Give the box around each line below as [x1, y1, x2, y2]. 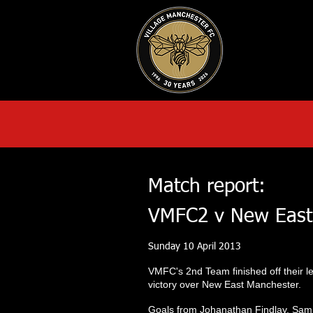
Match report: [148, 177, 265, 196]
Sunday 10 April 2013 [148, 242, 241, 252]
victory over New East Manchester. [148, 279, 304, 290]
